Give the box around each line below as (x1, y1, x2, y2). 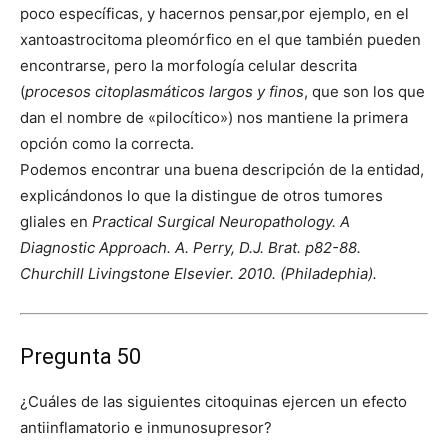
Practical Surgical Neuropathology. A (92, 211, 350, 231)
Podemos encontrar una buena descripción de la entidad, (20, 159, 424, 179)
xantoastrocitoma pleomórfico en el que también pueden (20, 29, 421, 49)
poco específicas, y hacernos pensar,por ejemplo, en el (20, 3, 409, 23)
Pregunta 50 (20, 343, 141, 369)
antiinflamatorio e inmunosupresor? (20, 417, 272, 437)
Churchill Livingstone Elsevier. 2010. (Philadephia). (20, 263, 377, 283)
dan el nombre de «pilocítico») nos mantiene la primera (20, 107, 408, 127)
